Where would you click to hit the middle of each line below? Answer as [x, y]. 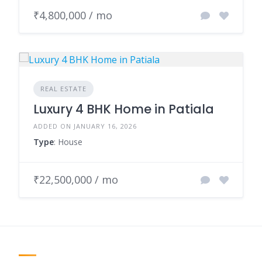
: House [68, 142]
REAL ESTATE [63, 89]
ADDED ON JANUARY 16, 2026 [85, 126]
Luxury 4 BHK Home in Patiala [124, 109]
